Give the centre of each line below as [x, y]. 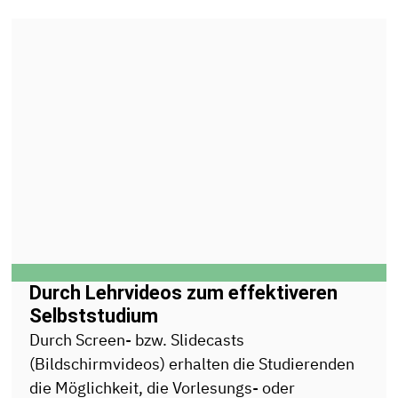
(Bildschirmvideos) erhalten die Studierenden [192, 364]
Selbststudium [94, 316]
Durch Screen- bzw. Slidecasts [137, 340]
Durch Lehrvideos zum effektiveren [184, 293]
